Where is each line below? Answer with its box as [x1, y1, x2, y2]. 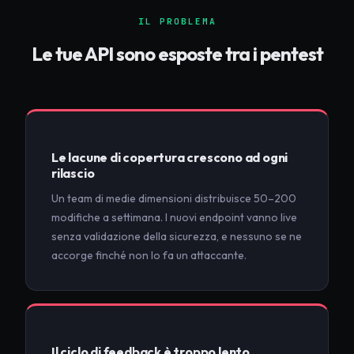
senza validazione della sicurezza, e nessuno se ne [51, 229, 302, 244]
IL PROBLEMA [137, 16, 217, 28]
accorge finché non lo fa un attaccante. [51, 248, 247, 263]
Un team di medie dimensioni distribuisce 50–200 [51, 191, 296, 206]
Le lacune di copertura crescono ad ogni [51, 149, 288, 166]
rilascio [51, 165, 95, 182]
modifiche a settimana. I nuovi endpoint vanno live [51, 210, 297, 225]
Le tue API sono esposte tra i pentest [31, 42, 323, 66]
